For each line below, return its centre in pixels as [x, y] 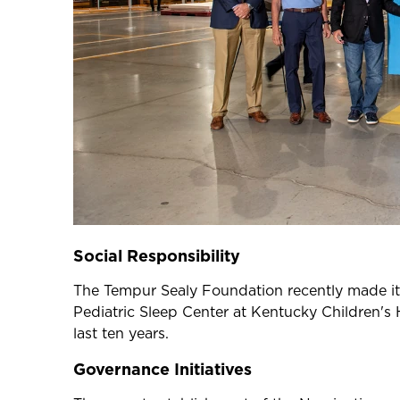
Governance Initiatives [162, 370]
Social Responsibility [157, 256]
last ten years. [121, 334]
